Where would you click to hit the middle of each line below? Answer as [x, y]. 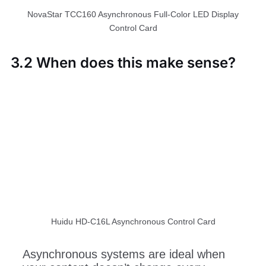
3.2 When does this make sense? [123, 63]
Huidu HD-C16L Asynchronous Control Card [133, 222]
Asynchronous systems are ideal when [123, 254]
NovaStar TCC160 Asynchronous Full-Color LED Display [133, 14]
